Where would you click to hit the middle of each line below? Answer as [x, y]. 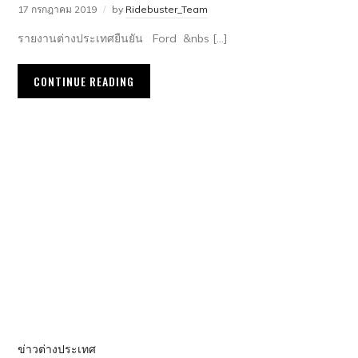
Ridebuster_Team [167, 10]
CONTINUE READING [84, 82]
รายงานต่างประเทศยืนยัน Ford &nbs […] [123, 39]
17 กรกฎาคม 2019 [58, 10]
